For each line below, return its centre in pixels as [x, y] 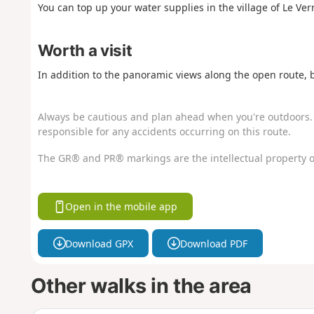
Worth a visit [85, 50]
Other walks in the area [141, 286]
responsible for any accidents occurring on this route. [164, 131]
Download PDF [213, 243]
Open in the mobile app [122, 207]
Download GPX [100, 243]
